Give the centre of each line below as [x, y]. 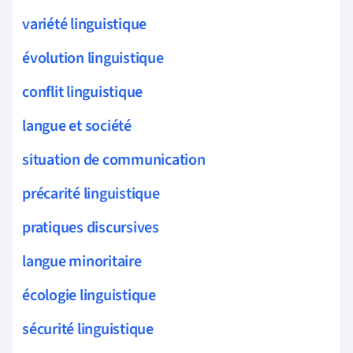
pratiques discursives [91, 227]
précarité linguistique [91, 193]
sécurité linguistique [88, 329]
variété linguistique [85, 24]
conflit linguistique [83, 92]
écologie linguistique [89, 295]
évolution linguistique [93, 58]
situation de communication [114, 160]
